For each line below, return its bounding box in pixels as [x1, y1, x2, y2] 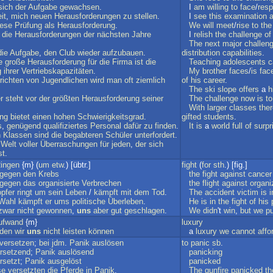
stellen [134, 12, 157, 21]
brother [202, 66, 227, 76]
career [204, 76, 225, 85]
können [88, 227, 114, 236]
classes [229, 103, 257, 112]
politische [72, 197, 105, 206]
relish [194, 30, 213, 39]
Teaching [189, 57, 221, 66]
